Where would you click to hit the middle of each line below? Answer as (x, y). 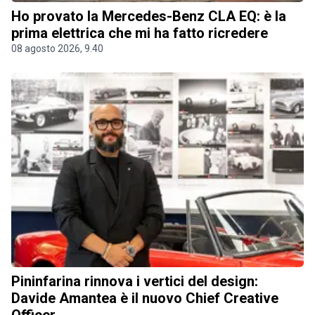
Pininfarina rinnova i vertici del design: (135, 281)
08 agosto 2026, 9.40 (57, 49)
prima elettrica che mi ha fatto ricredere (140, 33)
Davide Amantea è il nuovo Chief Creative (145, 298)
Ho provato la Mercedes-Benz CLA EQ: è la (149, 17)
